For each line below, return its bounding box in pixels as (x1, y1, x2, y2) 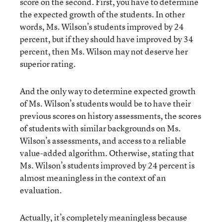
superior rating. (20, 58, 76, 69)
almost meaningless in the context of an (20, 172, 166, 183)
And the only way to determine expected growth (20, 85, 196, 97)
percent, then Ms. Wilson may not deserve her (20, 46, 188, 57)
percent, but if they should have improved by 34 (20, 33, 193, 45)
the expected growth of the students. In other (20, 8, 185, 20)
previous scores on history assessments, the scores (20, 110, 201, 121)
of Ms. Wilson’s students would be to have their (20, 98, 191, 109)
